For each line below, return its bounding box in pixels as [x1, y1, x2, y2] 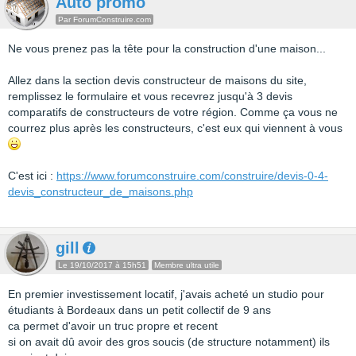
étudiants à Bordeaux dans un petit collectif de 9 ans [8, 304, 271, 316]
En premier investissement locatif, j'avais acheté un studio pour [8, 288, 324, 300]
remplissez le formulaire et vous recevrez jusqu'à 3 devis [8, 90, 292, 103]
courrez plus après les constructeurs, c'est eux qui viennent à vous [8, 122, 342, 134]
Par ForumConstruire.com [58, 15, 151, 24]
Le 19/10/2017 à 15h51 [58, 261, 146, 269]
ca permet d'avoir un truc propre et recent [8, 319, 218, 332]
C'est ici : [8, 169, 56, 182]
